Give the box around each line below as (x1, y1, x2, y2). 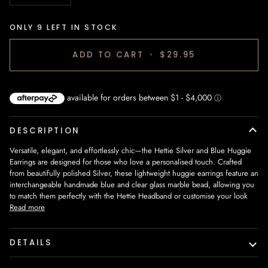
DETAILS (10, 237, 52, 249)
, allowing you (208, 179, 254, 191)
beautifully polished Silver (27, 167, 110, 179)
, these (110, 167, 135, 179)
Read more (10, 202, 45, 214)
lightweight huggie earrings (135, 167, 223, 179)
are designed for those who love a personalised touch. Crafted (35, 156, 242, 168)
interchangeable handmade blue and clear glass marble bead (10, 179, 208, 191)
